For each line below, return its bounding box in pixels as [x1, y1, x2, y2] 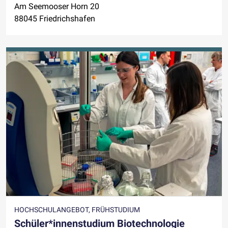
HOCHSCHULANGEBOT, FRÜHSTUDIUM [14, 205, 140, 214]
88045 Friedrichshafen [14, 14, 95, 24]
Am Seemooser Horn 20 [14, 2, 99, 12]
